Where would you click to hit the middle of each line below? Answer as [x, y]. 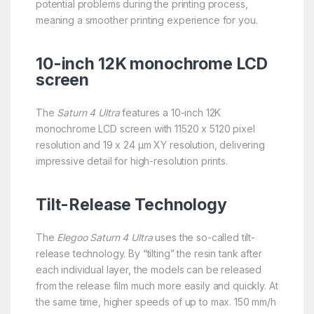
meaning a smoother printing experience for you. [146, 20]
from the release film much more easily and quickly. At [157, 285]
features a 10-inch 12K [170, 112]
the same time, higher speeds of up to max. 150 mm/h [156, 301]
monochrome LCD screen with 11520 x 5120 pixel [145, 128]
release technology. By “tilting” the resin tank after [149, 253]
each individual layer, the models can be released [149, 269]
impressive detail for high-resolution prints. [131, 161]
